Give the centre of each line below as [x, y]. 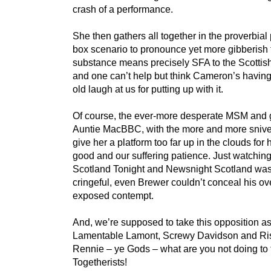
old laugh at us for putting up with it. [148, 89]
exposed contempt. [113, 196]
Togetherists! [100, 262]
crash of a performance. [123, 9]
